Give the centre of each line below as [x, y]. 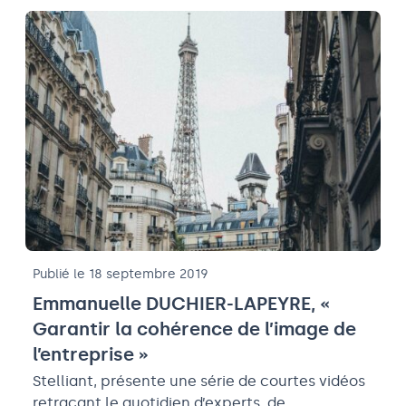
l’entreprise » [91, 354]
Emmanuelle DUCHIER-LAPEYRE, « [181, 303]
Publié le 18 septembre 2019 [121, 274]
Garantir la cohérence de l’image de [194, 329]
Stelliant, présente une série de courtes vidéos [199, 381]
